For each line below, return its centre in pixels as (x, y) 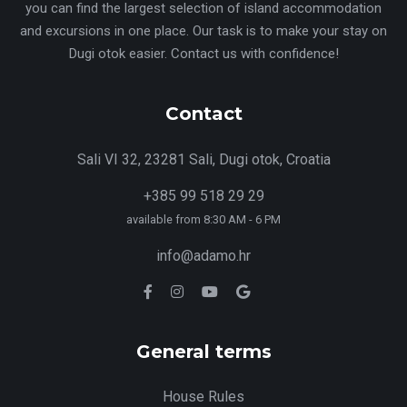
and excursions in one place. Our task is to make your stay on (203, 30)
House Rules (203, 396)
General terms (203, 351)
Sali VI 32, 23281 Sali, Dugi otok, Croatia (203, 159)
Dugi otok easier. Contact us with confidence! (203, 53)
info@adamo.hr (203, 255)
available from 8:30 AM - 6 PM (203, 219)
